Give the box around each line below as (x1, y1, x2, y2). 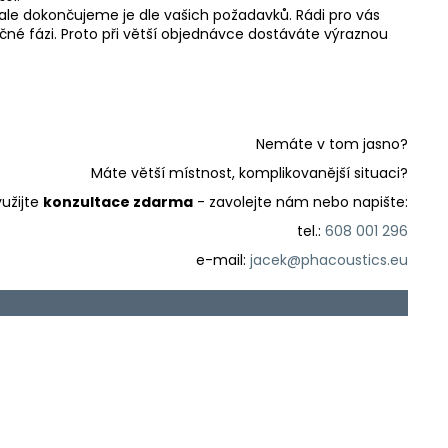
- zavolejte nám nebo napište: (193, 191, 408, 212)
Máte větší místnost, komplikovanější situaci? (91, 162, 408, 183)
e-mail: (196, 249, 250, 270)
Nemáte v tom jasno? (256, 133, 408, 154)
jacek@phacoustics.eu (250, 249, 408, 270)
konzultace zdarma (43, 191, 193, 212)
